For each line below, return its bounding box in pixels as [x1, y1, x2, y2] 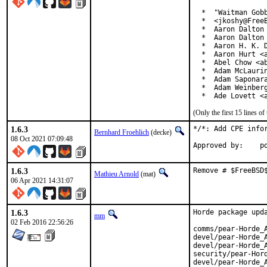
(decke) [149, 128, 173, 136]
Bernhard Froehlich [94, 128, 149, 136]
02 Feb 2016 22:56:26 [11, 218, 73, 226]
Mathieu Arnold [94, 170, 139, 178]
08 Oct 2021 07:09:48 [11, 135, 73, 143]
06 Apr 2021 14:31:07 [11, 176, 73, 185]
